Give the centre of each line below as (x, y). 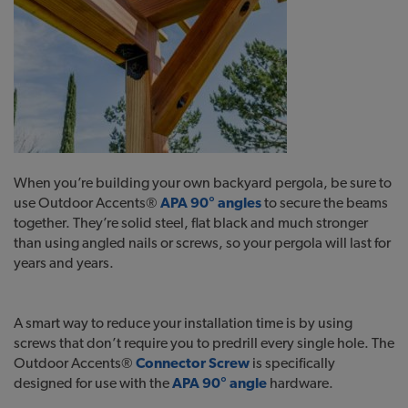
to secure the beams (325, 202)
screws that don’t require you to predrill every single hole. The (204, 342)
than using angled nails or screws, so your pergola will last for (202, 242)
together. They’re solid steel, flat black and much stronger (191, 222)
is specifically (292, 362)
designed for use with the (93, 382)
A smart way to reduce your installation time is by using (183, 322)
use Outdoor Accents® (87, 202)
